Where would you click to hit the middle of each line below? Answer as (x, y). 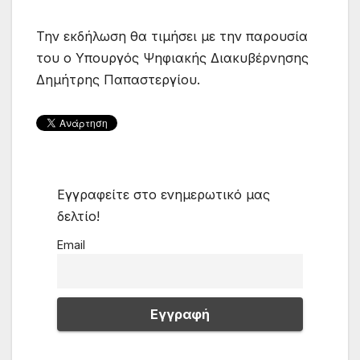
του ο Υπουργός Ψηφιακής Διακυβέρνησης (172, 58)
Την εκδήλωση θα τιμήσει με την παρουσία (172, 37)
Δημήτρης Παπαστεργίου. (118, 80)
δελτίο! (78, 216)
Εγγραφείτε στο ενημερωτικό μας (163, 194)
